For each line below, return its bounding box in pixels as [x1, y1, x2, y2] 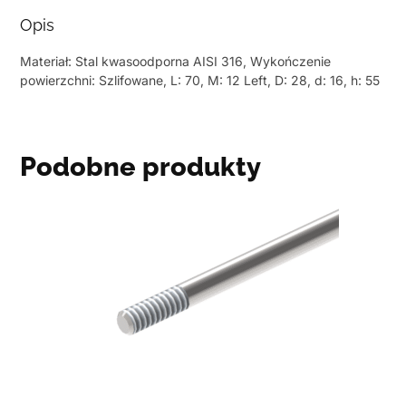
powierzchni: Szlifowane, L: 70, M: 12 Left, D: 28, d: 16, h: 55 [20, 72, 381, 89]
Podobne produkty [20, 151, 262, 183]
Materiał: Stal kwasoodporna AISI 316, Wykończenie [20, 53, 332, 70]
